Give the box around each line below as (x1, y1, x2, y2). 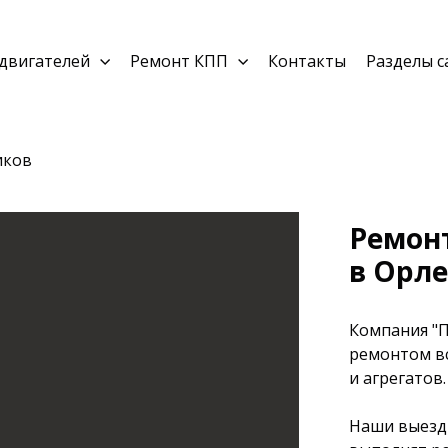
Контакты (268, 50, 346, 72)
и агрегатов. (349, 367, 446, 389)
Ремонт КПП (130, 50, 228, 72)
